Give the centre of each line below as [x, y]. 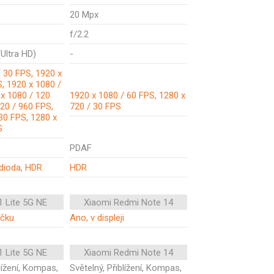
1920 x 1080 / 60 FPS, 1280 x [128, 95]
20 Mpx [84, 15]
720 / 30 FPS [95, 106]
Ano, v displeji [97, 218]
